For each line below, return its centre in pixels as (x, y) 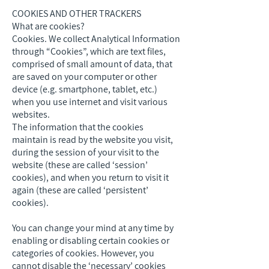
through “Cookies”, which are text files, (89, 51)
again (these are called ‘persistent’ (80, 190)
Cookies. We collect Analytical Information (96, 39)
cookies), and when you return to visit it (90, 177)
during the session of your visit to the (86, 152)
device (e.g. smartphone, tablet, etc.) (85, 89)
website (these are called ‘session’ (80, 165)
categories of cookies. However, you (83, 253)
